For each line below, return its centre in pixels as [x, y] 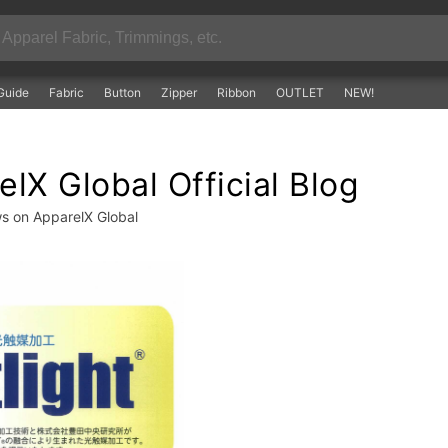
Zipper [179, 92]
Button [123, 92]
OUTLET [300, 92]
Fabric [67, 92]
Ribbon [237, 92]
